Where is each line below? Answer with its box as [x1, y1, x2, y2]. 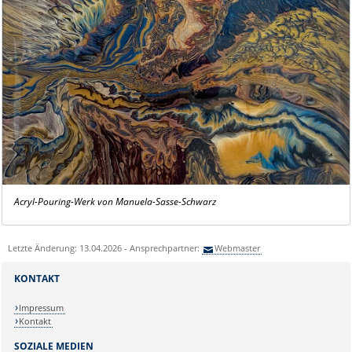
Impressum [19, 301, 64, 313]
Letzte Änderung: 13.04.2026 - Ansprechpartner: [7, 242, 202, 255]
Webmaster [214, 242, 261, 255]
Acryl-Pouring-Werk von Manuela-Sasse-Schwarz [13, 195, 216, 209]
